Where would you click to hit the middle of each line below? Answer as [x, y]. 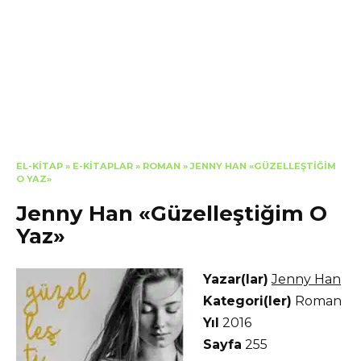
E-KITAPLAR [103, 166]
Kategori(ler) [247, 301]
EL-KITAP [39, 166]
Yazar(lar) [236, 279]
